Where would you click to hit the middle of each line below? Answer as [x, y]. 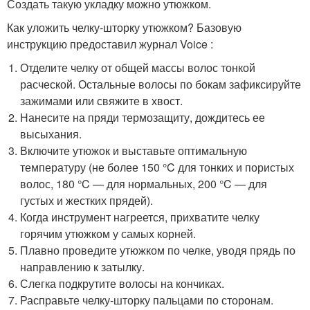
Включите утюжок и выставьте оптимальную [134, 151]
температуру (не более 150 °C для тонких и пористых [157, 167]
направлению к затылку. [83, 267]
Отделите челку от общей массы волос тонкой [138, 67]
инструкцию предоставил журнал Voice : [110, 44]
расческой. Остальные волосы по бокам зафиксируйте [161, 84]
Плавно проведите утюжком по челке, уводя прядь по [158, 250]
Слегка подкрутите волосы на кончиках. [122, 283]
